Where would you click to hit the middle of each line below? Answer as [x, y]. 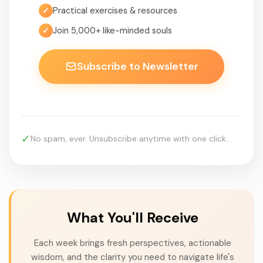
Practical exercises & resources [115, 10]
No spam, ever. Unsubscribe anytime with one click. [129, 138]
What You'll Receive [133, 217]
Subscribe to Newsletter [137, 66]
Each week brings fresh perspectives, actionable [133, 243]
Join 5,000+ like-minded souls [112, 30]
